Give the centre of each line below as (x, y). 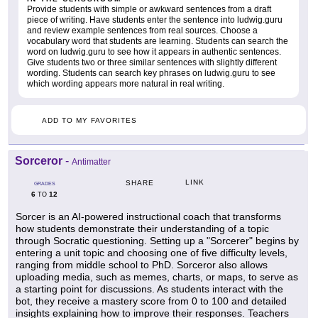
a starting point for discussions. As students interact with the (149, 289)
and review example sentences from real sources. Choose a (142, 31)
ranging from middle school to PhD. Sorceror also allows (142, 265)
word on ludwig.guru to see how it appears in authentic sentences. (154, 52)
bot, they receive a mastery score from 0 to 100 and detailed (151, 301)
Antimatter (91, 162)
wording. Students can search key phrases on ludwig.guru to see (151, 73)
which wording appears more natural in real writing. (126, 84)
